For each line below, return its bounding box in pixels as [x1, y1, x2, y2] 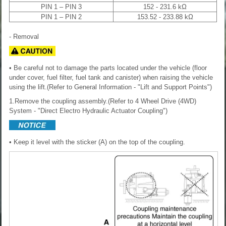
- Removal [9, 32, 39, 40]
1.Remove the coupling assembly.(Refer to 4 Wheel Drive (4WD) [9, 97, 196, 105]
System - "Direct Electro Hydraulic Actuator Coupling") [9, 106, 167, 115]
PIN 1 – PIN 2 [41, 13, 82, 21]
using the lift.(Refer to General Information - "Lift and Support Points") [9, 83, 212, 91]
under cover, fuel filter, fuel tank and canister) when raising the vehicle [9, 73, 213, 81]
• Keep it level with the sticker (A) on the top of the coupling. [9, 138, 185, 146]
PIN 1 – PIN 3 [41, 3, 82, 11]
